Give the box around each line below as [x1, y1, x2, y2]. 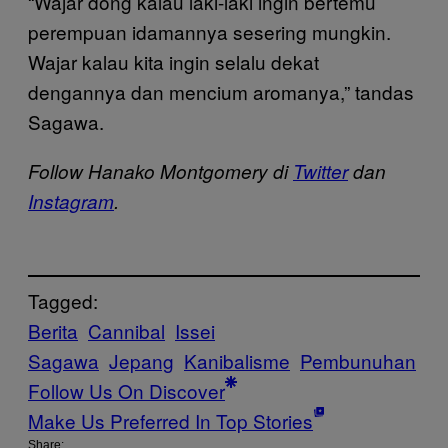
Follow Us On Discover [28, 377, 225, 405]
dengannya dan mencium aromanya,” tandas [28, 77, 414, 105]
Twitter [293, 157, 348, 184]
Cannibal [88, 317, 165, 345]
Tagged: [28, 287, 98, 315]
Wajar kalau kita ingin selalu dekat [28, 47, 319, 75]
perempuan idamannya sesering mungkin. [28, 17, 391, 45]
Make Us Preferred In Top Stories [28, 407, 313, 435]
